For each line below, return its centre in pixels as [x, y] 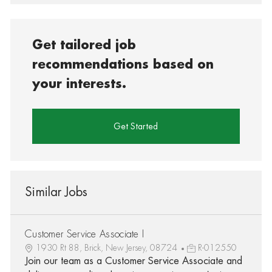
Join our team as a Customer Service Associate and [133, 261]
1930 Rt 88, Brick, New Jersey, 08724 [107, 247]
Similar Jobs [56, 192]
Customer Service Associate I [84, 234]
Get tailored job [84, 45]
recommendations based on [123, 64]
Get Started [136, 126]
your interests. [80, 84]
